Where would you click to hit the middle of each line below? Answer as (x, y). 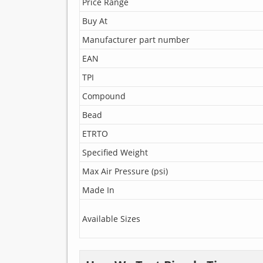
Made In (98, 190)
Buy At (95, 21)
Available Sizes (111, 218)
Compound (104, 96)
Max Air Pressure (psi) (125, 171)
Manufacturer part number (136, 39)
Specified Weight (115, 152)
